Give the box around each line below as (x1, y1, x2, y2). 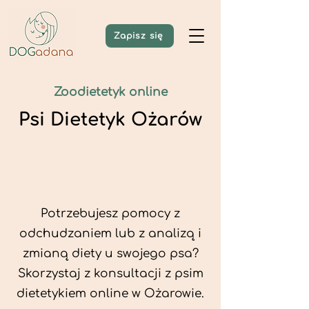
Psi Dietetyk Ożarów (19, 110, 202, 130)
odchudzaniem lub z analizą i (19, 227, 201, 240)
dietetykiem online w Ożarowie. (17, 287, 204, 300)
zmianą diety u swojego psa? (22, 247, 199, 260)
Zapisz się (113, 31, 163, 41)
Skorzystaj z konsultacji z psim (17, 267, 203, 280)
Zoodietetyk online (53, 86, 168, 99)
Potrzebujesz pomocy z (41, 207, 180, 220)
